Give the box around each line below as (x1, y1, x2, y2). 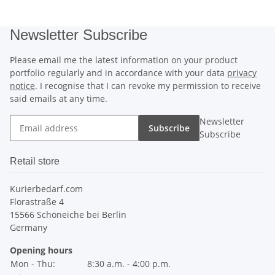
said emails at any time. (10, 93, 107, 105)
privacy (227, 67, 257, 79)
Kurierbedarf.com (10, 183, 83, 195)
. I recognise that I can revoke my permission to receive (35, 80, 261, 92)
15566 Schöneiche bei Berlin (10, 209, 126, 221)
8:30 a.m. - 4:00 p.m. (87, 258, 171, 270)
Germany (10, 222, 47, 234)
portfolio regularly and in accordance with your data (10, 67, 227, 79)
